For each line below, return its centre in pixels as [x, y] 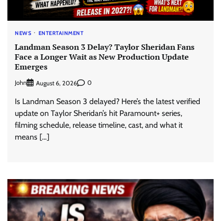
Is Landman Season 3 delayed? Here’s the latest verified [108, 101]
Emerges [31, 67]
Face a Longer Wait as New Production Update [102, 57]
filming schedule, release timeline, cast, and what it [99, 125]
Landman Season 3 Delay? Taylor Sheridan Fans [105, 47]
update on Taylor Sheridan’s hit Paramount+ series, [98, 113]
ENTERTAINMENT [61, 33]
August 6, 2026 [56, 83]
